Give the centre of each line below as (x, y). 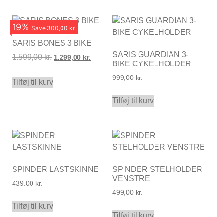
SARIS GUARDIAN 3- (150, 55)
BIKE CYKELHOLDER (152, 64)
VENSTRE (131, 178)
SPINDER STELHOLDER (157, 169)
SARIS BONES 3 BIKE (52, 43)
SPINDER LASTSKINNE (55, 169)
